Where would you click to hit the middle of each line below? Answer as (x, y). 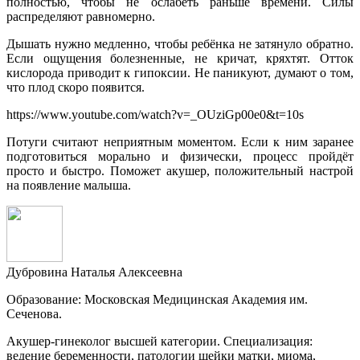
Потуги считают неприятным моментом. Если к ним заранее (180, 141)
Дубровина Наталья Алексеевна (94, 272)
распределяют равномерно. (81, 16)
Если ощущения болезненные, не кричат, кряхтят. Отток (180, 58)
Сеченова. (34, 313)
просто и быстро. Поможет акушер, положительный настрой (180, 170)
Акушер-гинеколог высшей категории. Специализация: (160, 341)
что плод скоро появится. (76, 87)
